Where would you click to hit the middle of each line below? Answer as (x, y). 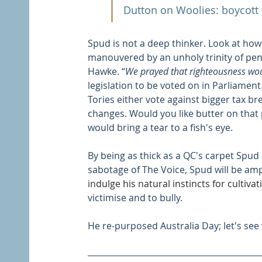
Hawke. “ (106, 71)
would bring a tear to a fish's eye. (160, 127)
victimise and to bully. (136, 197)
